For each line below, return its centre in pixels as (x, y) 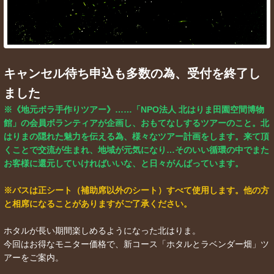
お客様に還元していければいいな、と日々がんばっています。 (124, 164)
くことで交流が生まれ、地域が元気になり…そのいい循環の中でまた (136, 150)
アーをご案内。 (34, 258)
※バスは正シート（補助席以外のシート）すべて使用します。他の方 (136, 191)
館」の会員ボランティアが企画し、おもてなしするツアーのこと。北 (136, 123)
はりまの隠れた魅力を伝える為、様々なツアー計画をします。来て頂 (136, 137)
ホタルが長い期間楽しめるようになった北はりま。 (102, 231)
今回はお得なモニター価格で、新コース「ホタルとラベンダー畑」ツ (136, 244)
